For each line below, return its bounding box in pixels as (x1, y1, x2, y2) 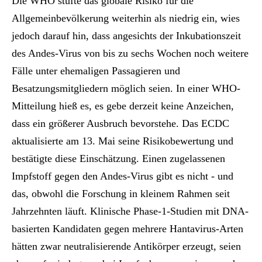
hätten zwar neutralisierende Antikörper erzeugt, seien (12, 240, 241, 253)
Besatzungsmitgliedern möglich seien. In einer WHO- (12, 82, 240, 95)
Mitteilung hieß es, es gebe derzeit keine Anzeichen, (12, 100, 234, 112)
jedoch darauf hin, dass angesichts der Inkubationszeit (12, 30, 241, 42)
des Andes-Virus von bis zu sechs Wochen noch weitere (12, 47, 249, 60)
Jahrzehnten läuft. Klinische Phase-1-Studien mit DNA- (12, 205, 249, 218)
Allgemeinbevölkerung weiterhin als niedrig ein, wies (12, 12, 240, 25)
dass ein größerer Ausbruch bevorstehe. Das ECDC (12, 118, 229, 130)
